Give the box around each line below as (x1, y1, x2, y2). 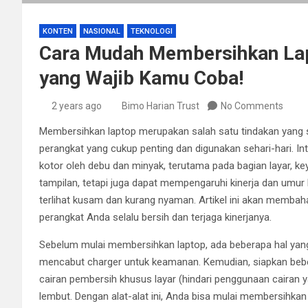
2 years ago (51, 100, 102, 111)
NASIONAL (83, 26, 120, 36)
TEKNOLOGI (131, 26, 173, 36)
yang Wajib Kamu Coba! (39, 66, 243, 89)
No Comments (221, 100, 283, 111)
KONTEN (43, 26, 73, 36)
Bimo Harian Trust (122, 100, 199, 111)
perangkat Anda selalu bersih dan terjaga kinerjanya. (39, 210, 272, 223)
